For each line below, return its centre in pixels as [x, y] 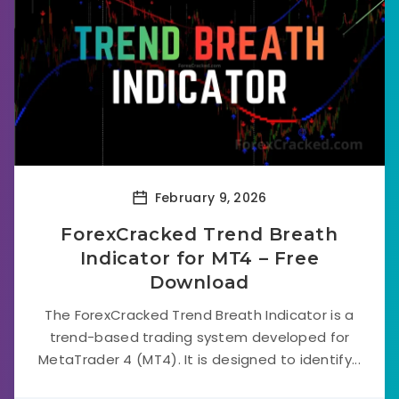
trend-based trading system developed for [199, 337]
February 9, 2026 [209, 197]
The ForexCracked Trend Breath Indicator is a [199, 315]
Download [199, 282]
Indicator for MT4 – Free [199, 258]
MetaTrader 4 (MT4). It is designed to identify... [199, 359]
